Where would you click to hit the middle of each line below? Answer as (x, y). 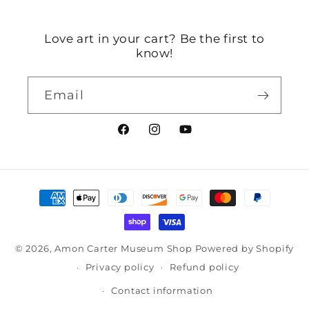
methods (56, 211)
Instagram (178, 138)
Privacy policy (120, 268)
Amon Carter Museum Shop (123, 249)
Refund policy (205, 268)
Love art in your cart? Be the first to (154, 39)
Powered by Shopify (245, 249)
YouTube (205, 138)
